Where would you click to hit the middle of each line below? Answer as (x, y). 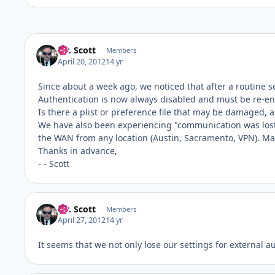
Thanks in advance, (78, 150)
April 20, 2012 (82, 61)
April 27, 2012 (82, 220)
